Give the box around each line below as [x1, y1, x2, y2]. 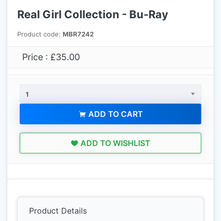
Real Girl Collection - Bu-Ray [17, 8, 168, 21]
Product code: [17, 30, 63, 38]
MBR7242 [63, 30, 94, 38]
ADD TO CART [86, 109, 143, 119]
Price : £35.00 [22, 52, 80, 63]
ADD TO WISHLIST [78, 138, 150, 148]
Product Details [29, 206, 87, 216]
